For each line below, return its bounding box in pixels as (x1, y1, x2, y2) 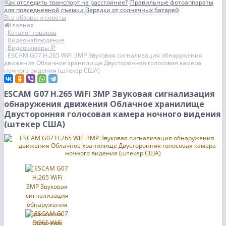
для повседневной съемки (4, 6, 85, 14)
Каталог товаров (8, 28, 56, 37)
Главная (10, 21, 34, 29)
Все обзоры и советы (4, 13, 66, 22)
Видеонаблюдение (8, 36, 65, 44)
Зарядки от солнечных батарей (86, 6, 179, 14)
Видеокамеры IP (8, 43, 55, 52)
